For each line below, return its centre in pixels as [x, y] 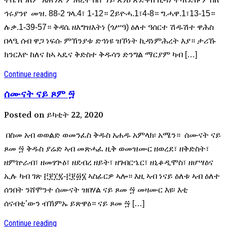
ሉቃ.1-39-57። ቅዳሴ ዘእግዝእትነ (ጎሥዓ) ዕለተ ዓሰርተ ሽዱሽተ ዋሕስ [109, 27]
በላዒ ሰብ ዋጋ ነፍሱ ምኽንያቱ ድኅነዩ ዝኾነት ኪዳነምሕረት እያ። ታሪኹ [110, 41]
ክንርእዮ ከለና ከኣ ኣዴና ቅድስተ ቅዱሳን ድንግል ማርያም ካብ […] [101, 55]
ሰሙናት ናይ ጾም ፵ [40, 94]
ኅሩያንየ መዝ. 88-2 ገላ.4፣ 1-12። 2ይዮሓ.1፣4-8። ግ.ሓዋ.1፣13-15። [110, 14]
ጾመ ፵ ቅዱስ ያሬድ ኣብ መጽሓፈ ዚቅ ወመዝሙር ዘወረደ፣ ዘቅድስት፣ [107, 148]
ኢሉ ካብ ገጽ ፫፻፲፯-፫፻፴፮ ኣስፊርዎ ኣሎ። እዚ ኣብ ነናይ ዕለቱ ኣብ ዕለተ [112, 176]
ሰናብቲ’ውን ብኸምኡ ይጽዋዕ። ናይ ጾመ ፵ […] [74, 203]
